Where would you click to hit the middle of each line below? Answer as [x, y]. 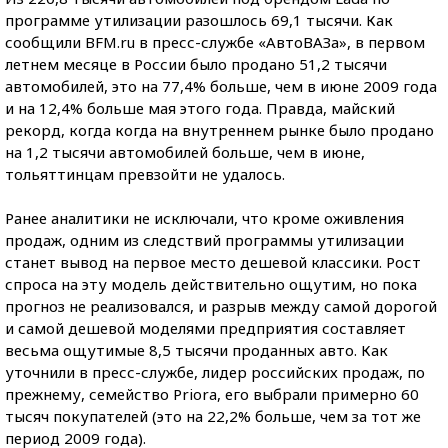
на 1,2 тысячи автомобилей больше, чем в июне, [185, 152]
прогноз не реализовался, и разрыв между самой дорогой [221, 306]
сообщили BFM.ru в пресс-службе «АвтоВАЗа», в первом [215, 42]
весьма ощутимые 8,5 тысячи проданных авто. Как [196, 350]
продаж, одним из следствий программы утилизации [204, 240]
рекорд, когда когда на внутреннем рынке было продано [219, 130]
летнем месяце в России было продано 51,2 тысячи [196, 64]
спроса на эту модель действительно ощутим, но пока [211, 284]
